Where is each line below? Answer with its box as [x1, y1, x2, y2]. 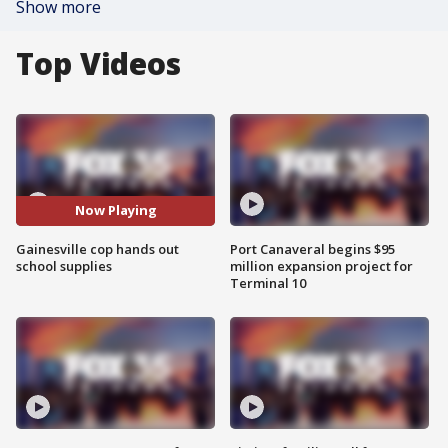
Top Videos [16, 43, 181, 84]
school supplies [16, 256, 112, 275]
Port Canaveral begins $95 [230, 239, 395, 258]
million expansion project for [230, 256, 413, 275]
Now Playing [74, 201, 157, 220]
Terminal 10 [230, 273, 306, 292]
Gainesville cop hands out [16, 239, 179, 258]
